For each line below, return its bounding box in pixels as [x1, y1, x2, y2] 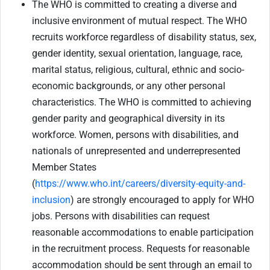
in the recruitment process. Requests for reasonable [32, 243, 250, 255]
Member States [32, 162, 96, 174]
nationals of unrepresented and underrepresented [32, 145, 240, 157]
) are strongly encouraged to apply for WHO [71, 194, 254, 206]
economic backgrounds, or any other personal [32, 80, 225, 92]
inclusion [32, 194, 71, 206]
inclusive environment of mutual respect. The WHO [32, 15, 247, 27]
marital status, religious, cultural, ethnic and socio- [32, 64, 244, 76]
